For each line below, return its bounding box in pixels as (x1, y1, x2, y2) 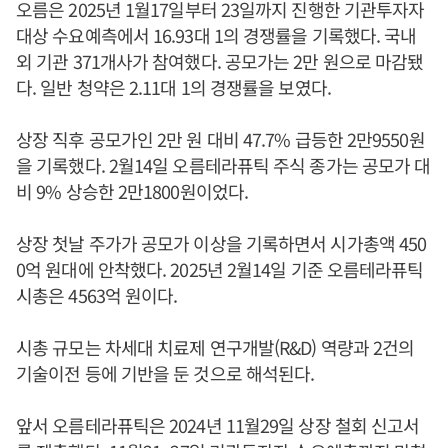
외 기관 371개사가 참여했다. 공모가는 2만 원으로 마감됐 (16, 47, 424, 74)
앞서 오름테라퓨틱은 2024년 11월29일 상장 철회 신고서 (16, 411, 420, 438)
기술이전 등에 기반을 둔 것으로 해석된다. (16, 359, 315, 386)
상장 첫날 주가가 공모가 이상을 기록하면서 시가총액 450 (16, 229, 427, 256)
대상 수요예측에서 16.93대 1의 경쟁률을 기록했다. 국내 (16, 21, 417, 48)
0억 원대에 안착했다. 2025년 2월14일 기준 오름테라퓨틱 (16, 255, 424, 282)
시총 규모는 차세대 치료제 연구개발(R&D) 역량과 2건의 (16, 333, 415, 360)
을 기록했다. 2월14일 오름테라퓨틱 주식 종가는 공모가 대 (16, 151, 431, 178)
